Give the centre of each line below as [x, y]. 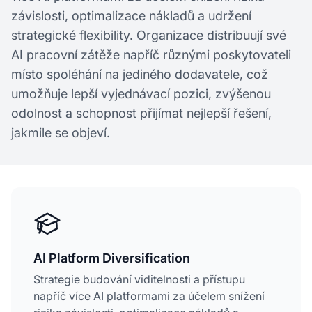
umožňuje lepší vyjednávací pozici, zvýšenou [141, 94]
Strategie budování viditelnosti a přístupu [139, 279]
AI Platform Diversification [112, 258]
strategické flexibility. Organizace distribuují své [149, 35]
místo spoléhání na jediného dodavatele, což [140, 74]
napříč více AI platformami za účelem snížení [149, 296]
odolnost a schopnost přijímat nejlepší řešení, [141, 113]
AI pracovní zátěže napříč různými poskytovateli [151, 55]
